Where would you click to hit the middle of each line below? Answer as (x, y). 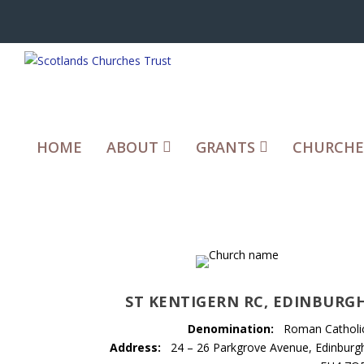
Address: (136, 347)
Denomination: (231, 328)
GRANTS (225, 147)
